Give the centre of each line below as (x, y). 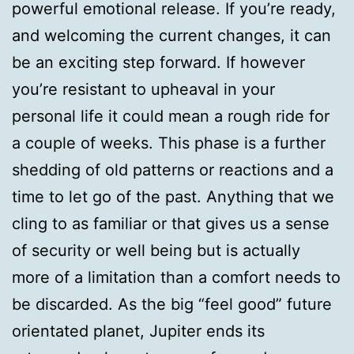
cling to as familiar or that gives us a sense (171, 224)
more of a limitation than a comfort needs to (176, 277)
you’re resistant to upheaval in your (143, 89)
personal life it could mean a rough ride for (171, 116)
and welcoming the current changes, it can (171, 36)
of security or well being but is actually (156, 250)
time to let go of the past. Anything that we (173, 197)
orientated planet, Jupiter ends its (138, 331)
